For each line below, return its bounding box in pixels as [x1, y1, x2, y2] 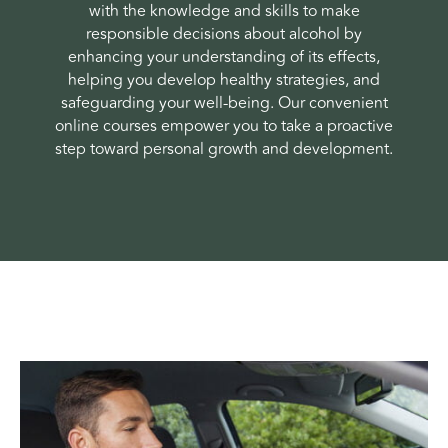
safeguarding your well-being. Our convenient [60, 91, 388, 116]
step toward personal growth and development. [55, 137, 393, 162]
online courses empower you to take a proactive [55, 114, 393, 139]
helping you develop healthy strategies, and [68, 68, 380, 93]
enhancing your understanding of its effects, [68, 45, 380, 70]
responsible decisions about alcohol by [86, 22, 362, 47]
